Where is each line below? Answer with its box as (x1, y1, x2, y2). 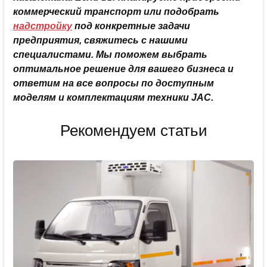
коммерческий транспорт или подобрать (13, 6, 219, 17)
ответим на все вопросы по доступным (13, 77, 214, 88)
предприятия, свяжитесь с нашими (13, 35, 188, 45)
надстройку (13, 20, 72, 31)
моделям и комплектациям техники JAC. (13, 92, 213, 103)
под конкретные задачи (72, 20, 190, 31)
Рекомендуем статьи (60, 121, 207, 139)
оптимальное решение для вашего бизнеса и (13, 63, 234, 74)
